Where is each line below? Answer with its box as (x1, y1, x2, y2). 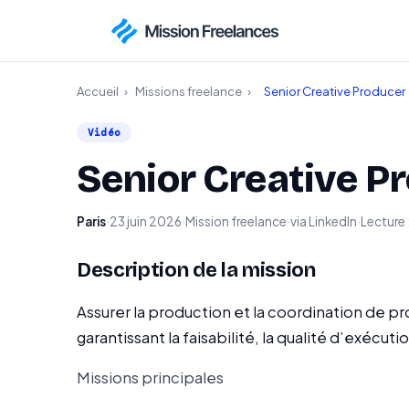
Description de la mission (77, 258, 316, 282)
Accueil (77, 84, 119, 99)
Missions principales (77, 368, 224, 387)
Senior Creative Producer (264, 84, 405, 99)
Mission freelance (185, 214, 287, 229)
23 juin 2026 (110, 214, 182, 229)
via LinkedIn (290, 214, 357, 229)
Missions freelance (135, 84, 242, 99)
